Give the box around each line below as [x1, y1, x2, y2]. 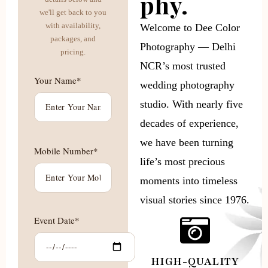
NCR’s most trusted [140, 59, 226, 72]
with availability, [45, 20, 100, 30]
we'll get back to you [39, 7, 106, 17]
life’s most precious [140, 155, 225, 167]
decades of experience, [140, 117, 239, 129]
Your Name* [34, 74, 81, 86]
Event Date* [34, 214, 80, 226]
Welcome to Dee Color [140, 21, 240, 33]
